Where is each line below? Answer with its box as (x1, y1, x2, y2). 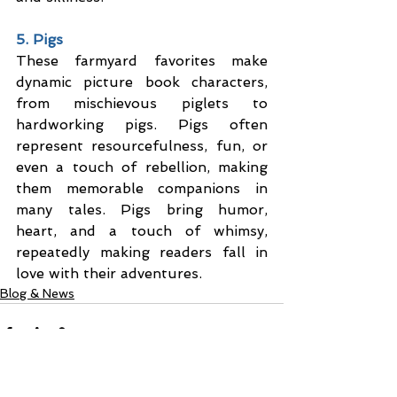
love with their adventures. (16, 265, 202, 283)
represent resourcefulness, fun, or (16, 137, 268, 155)
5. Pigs (16, 31, 63, 49)
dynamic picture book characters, (16, 74, 268, 91)
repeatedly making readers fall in (16, 244, 268, 261)
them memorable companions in (16, 180, 268, 198)
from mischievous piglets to (16, 95, 268, 113)
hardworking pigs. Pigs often (16, 116, 268, 134)
